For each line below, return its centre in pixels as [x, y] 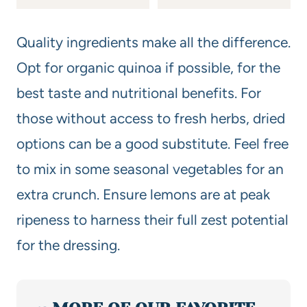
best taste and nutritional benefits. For [139, 93]
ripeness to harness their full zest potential [152, 219]
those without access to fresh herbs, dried [151, 118]
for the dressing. [68, 245]
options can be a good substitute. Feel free [152, 143]
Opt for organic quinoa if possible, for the [148, 67]
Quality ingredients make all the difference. [153, 42]
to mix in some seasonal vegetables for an [150, 169]
